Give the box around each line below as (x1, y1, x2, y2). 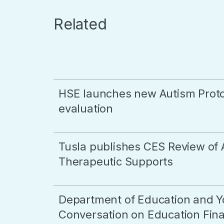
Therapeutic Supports (58, 155, 173, 168)
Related (53, 15, 107, 33)
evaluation (58, 102, 113, 115)
